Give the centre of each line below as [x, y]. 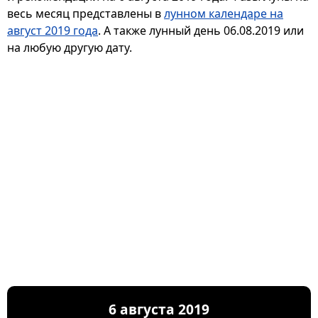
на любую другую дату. [70, 48]
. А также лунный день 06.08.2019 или [201, 31]
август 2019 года [53, 31]
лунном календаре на [224, 14]
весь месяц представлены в [86, 14]
